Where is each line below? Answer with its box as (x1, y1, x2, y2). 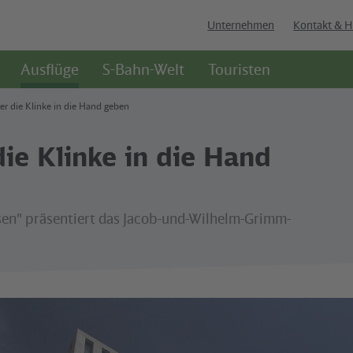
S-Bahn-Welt (102, 59, 184, 79)
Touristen (207, 59, 270, 79)
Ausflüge (20, 59, 79, 79)
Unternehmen (207, 18, 275, 32)
